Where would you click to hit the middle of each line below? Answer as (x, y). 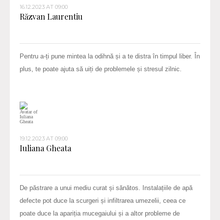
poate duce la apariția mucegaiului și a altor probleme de (100, 213)
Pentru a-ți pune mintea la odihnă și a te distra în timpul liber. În (110, 56)
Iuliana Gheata (45, 148)
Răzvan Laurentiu (51, 16)
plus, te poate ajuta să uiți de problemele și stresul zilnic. (101, 69)
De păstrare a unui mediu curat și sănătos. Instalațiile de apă (106, 188)
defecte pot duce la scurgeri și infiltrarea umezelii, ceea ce (103, 200)
